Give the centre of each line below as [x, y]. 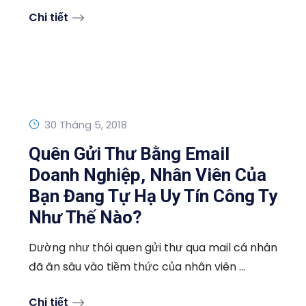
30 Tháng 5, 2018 [86, 125]
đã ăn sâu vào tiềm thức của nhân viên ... [137, 267]
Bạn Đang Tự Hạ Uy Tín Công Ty [153, 196]
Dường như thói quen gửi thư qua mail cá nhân [153, 248]
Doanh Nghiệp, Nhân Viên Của [148, 175]
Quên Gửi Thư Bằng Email [129, 154]
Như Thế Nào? [85, 218]
